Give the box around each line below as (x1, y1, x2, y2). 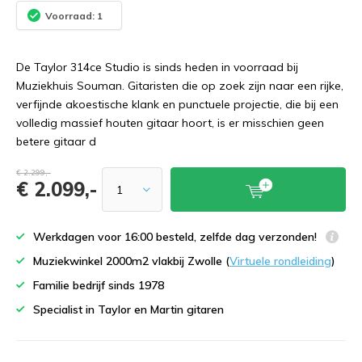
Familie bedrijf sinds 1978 (33, 278, 164, 293)
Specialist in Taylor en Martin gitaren (33, 302, 224, 317)
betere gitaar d (16, 134, 96, 149)
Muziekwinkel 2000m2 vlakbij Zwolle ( (33, 254, 229, 268)
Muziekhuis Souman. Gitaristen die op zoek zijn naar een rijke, (16, 78, 343, 93)
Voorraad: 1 (45, 9, 103, 22)
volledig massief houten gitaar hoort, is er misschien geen (16, 116, 324, 130)
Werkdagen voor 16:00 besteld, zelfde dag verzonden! (33, 229, 320, 244)
